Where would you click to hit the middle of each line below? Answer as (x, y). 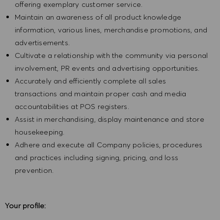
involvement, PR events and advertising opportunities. (107, 68)
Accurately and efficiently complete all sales (91, 81)
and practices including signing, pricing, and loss (97, 158)
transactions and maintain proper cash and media (101, 94)
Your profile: (26, 206)
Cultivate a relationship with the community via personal (111, 55)
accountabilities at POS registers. (72, 107)
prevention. (35, 170)
